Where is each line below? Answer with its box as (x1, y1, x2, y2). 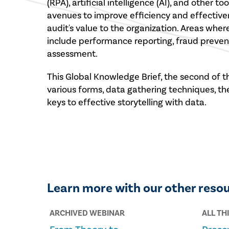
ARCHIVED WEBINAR (50, 208, 125, 218)
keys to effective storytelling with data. (47, 97, 211, 108)
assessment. (47, 48, 98, 60)
